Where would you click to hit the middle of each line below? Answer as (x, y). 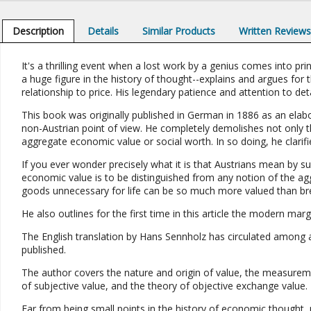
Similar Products (179, 31)
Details (103, 31)
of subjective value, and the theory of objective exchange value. (164, 286)
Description (38, 31)
